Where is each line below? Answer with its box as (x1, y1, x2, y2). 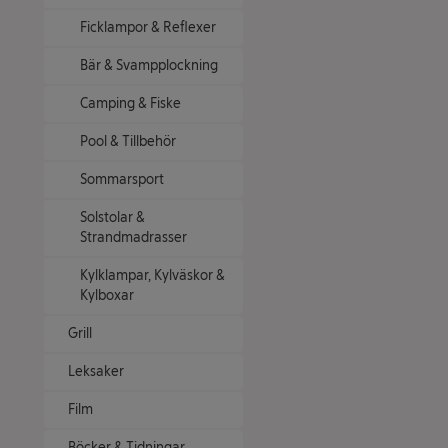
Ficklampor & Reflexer (80, 19, 216, 36)
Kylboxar (80, 287, 134, 304)
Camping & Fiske (80, 95, 181, 112)
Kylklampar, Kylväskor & (80, 267, 225, 284)
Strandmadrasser (80, 229, 187, 246)
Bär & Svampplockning (80, 57, 218, 74)
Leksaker (68, 363, 124, 380)
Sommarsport (80, 171, 164, 188)
